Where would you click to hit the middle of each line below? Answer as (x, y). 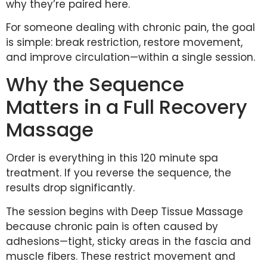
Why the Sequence (95, 85)
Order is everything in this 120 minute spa (112, 158)
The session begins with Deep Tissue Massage (125, 211)
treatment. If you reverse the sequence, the (119, 173)
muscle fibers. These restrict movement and (121, 256)
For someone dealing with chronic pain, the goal (131, 27)
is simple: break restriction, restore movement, (124, 42)
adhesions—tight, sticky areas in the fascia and (128, 241)
